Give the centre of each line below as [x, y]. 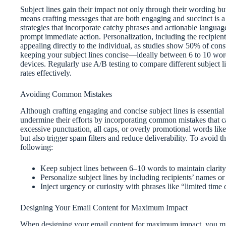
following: [37, 147]
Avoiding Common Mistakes [66, 94]
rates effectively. [46, 73]
